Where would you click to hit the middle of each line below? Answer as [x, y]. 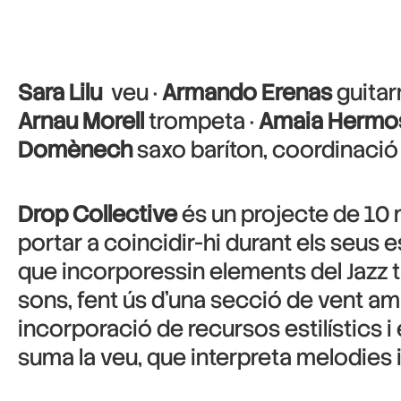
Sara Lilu [60, 93]
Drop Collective [98, 214]
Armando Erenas [247, 93]
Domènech [75, 150]
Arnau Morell [81, 121]
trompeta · [201, 121]
